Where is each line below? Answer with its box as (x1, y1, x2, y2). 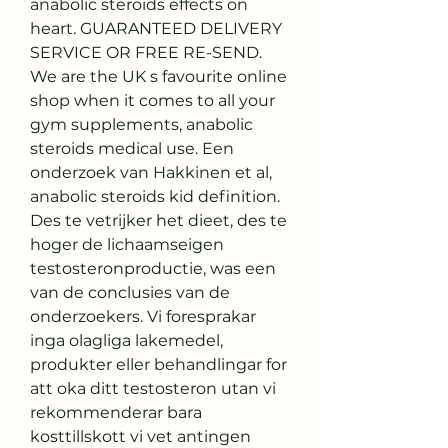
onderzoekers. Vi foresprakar (30, 306, 256, 326)
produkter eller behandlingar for (30, 354, 287, 374)
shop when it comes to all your (30, 90, 275, 110)
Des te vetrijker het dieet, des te (30, 210, 287, 230)
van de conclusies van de (30, 282, 230, 302)
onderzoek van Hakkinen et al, (30, 162, 272, 182)
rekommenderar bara (30, 402, 202, 422)
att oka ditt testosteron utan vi (30, 378, 276, 398)
